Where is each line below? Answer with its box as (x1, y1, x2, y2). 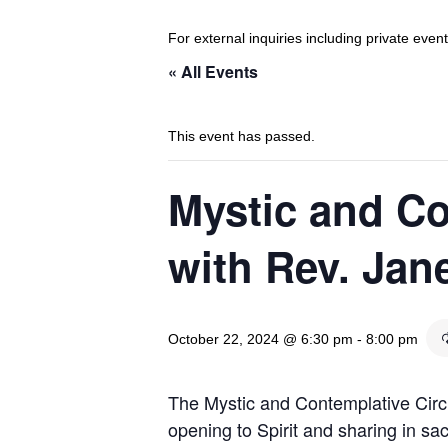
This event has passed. (168, 128, 315, 145)
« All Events (168, 60, 258, 84)
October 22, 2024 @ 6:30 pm (168, 331, 353, 348)
